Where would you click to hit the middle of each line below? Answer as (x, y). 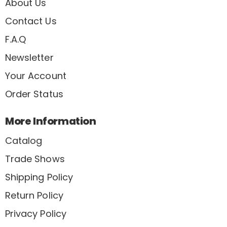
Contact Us (31, 21)
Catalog (24, 140)
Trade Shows (35, 159)
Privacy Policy (36, 213)
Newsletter (29, 57)
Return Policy (34, 195)
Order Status (34, 94)
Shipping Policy (39, 177)
